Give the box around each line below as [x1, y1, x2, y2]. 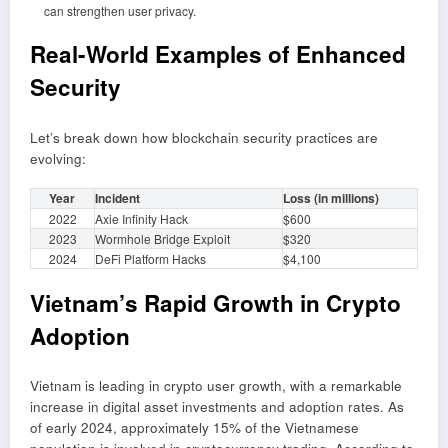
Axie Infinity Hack [95, 209, 188, 227]
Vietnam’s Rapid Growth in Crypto [30, 286, 401, 319]
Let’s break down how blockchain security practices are [30, 127, 378, 147]
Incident [95, 188, 140, 207]
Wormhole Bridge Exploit [95, 229, 230, 247]
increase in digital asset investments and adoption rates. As [30, 397, 404, 417]
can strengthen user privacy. [43, 2, 196, 20]
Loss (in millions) [283, 188, 379, 207]
